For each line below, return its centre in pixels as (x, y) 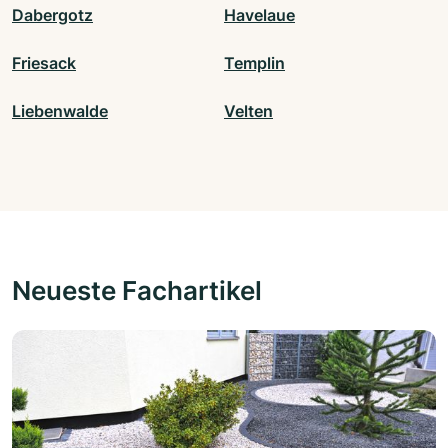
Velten (248, 111)
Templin (254, 63)
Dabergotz (52, 15)
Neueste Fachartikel (137, 290)
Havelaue (259, 15)
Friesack (44, 63)
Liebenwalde (60, 111)
